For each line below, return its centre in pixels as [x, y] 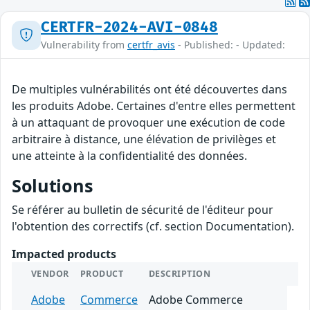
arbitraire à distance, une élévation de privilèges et [144, 139]
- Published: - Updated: [230, 45]
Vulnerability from [84, 45]
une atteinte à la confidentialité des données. [129, 156]
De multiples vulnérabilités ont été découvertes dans [149, 90]
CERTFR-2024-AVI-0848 [129, 28]
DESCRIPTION [180, 274]
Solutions [53, 186]
